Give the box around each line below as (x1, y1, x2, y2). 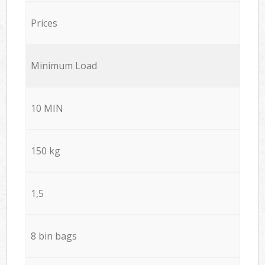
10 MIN (30, 101, 63, 115)
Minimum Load (30, 59, 97, 72)
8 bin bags (30, 229, 77, 243)
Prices (30, 16, 57, 30)
